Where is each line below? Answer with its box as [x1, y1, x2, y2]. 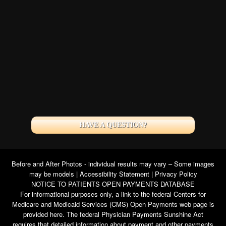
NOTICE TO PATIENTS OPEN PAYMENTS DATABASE [31, 179, 195, 189]
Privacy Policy [154, 168, 197, 179]
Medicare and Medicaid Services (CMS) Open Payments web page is [12, 199, 214, 209]
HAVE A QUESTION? [79, 121, 147, 129]
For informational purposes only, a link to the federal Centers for [20, 189, 206, 199]
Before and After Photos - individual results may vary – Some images [12, 158, 214, 168]
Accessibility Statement [79, 168, 149, 179]
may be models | [29, 168, 80, 179]
